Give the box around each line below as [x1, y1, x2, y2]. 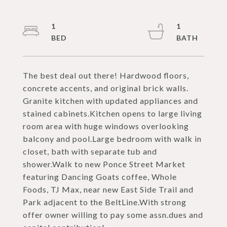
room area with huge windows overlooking [23, 121, 189, 131]
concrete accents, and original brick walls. [23, 83, 188, 93]
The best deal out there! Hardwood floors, [23, 70, 189, 80]
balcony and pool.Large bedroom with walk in [23, 134, 202, 143]
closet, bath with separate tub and [23, 146, 157, 156]
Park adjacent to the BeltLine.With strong [23, 197, 186, 207]
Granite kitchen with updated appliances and [23, 96, 198, 105]
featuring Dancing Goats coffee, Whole [23, 172, 177, 181]
